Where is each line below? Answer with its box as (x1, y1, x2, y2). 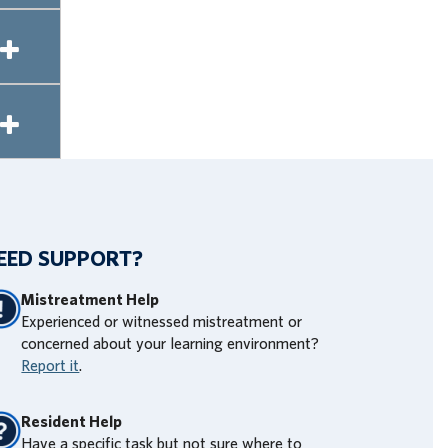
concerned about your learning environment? (21, 336, 320, 353)
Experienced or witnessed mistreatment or (21, 314, 303, 331)
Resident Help (21, 414, 123, 431)
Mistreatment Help (21, 292, 160, 309)
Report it (21, 358, 80, 375)
